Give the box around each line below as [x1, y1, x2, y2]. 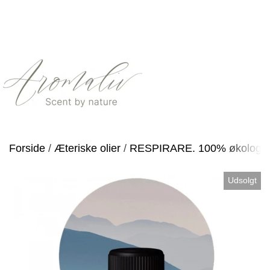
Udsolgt [227, 175, 257, 186]
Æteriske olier [54, 142, 121, 154]
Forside [9, 142, 45, 154]
